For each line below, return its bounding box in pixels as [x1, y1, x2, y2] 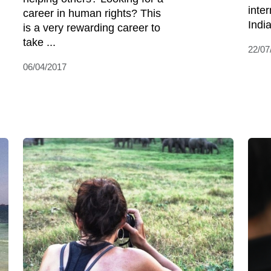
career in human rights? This [23, 7, 161, 20]
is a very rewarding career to [23, 22, 160, 34]
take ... [23, 36, 56, 49]
